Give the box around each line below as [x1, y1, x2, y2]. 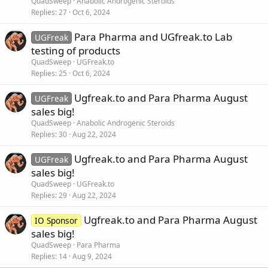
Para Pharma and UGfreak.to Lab [74, 29, 232, 44]
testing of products [31, 43, 120, 57]
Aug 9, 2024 [72, 251, 112, 261]
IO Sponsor [34, 214, 78, 226]
